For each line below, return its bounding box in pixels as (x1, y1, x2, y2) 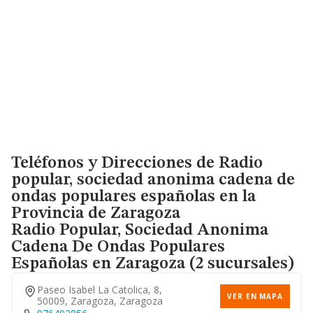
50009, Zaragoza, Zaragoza (37, 294, 163, 307)
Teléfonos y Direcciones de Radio (11, 155, 263, 172)
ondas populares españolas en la (11, 189, 256, 205)
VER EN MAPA (227, 291, 283, 301)
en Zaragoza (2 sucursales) (88, 256, 294, 272)
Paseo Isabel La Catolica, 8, (37, 283, 162, 296)
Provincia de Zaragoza (11, 205, 180, 222)
